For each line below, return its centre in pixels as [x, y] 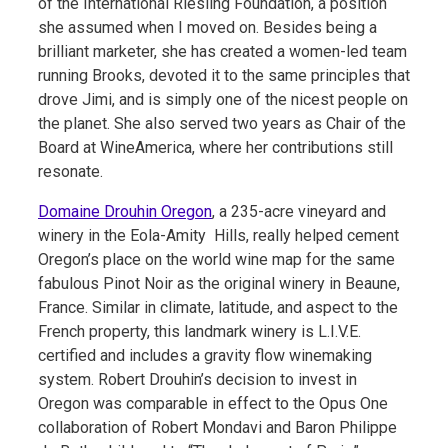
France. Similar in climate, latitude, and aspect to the [218, 307]
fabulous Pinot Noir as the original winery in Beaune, [219, 283]
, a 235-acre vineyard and [299, 211]
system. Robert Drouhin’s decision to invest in [197, 379]
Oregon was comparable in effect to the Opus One [213, 403]
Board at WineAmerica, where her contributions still [215, 147]
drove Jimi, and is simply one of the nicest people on [223, 99]
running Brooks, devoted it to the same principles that [224, 75]
